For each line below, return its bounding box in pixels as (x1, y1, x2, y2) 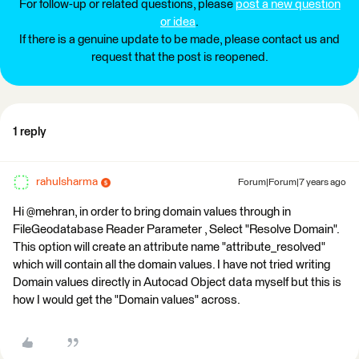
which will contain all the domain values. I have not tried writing (13, 259, 330, 271)
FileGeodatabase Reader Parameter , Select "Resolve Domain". (13, 224, 339, 236)
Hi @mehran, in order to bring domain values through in (13, 206, 291, 218)
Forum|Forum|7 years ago (238, 178, 346, 188)
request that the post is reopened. (91, 51, 268, 63)
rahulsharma (36, 176, 98, 188)
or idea (160, 16, 196, 28)
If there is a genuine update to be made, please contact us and (19, 34, 340, 46)
